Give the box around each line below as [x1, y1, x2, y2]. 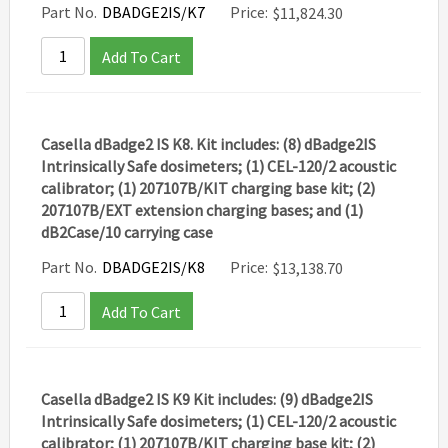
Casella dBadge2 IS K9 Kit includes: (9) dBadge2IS [41, 389, 374, 409]
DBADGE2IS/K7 [102, 2, 206, 23]
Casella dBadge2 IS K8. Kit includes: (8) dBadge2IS [41, 134, 377, 154]
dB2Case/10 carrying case [41, 222, 214, 242]
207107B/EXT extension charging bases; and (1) [41, 200, 364, 220]
